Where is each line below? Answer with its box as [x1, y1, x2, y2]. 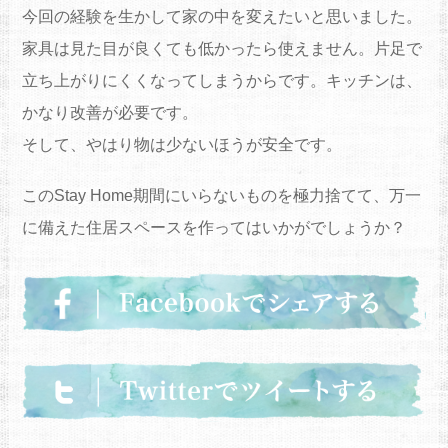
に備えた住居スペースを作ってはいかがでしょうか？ [21, 219, 406, 237]
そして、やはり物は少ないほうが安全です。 [21, 136, 342, 154]
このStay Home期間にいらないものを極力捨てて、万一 [21, 187, 421, 205]
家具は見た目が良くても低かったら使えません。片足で [21, 40, 422, 58]
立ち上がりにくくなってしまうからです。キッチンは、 [21, 72, 422, 90]
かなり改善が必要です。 [21, 104, 198, 122]
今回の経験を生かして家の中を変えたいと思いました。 [21, 8, 422, 26]
